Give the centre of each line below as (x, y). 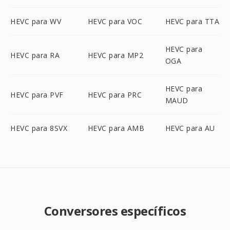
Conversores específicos (115, 211)
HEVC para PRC (115, 94)
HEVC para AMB (116, 128)
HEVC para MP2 (116, 55)
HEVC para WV (36, 21)
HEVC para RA (35, 55)
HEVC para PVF (37, 94)
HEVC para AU (190, 128)
